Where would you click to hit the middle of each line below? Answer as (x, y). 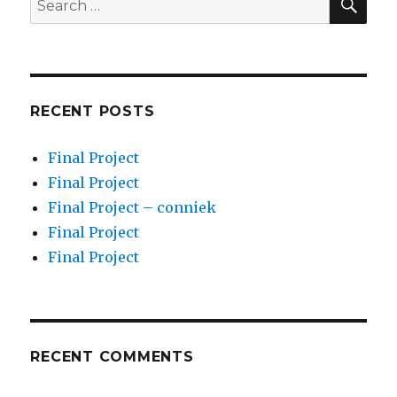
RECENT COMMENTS (112, 356)
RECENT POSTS (93, 111)
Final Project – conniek (132, 207)
